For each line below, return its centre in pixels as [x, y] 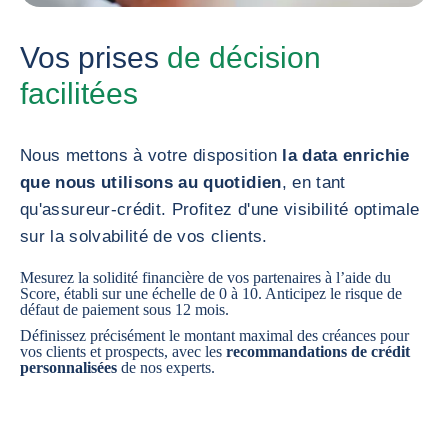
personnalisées [68, 367]
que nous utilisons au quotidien [151, 182]
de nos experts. [166, 367]
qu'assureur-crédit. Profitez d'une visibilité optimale [220, 209]
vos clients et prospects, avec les [123, 351]
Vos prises [93, 57]
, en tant [313, 182]
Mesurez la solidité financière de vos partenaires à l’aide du [205, 277]
